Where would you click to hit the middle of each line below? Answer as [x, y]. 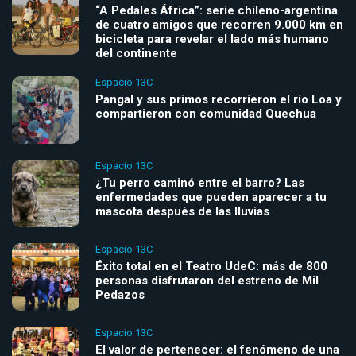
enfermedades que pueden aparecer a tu [211, 197]
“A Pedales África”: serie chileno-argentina [217, 11]
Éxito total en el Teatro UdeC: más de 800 [211, 267]
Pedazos [120, 295]
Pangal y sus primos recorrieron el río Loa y [219, 100]
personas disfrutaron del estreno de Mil [207, 281]
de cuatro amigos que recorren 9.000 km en [219, 25]
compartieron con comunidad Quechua [206, 114]
